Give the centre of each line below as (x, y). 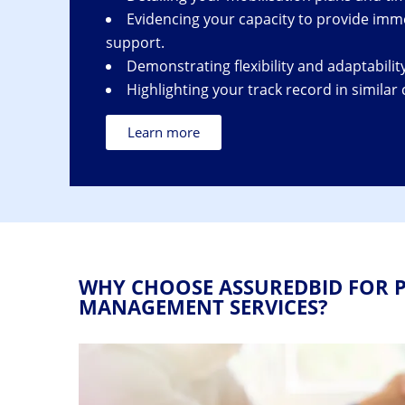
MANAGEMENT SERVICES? (203, 306)
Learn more (164, 132)
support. (135, 42)
